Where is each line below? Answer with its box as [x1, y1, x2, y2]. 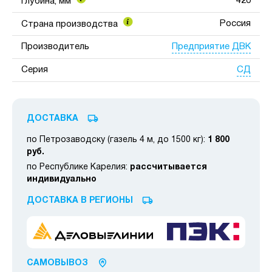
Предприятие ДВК [172, 42, 251, 51]
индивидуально [27, 175, 97, 184]
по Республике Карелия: [27, 163, 130, 172]
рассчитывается [130, 163, 207, 172]
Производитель [21, 42, 89, 52]
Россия [220, 19, 251, 29]
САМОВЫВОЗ [27, 259, 88, 267]
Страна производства [21, 20, 120, 29]
